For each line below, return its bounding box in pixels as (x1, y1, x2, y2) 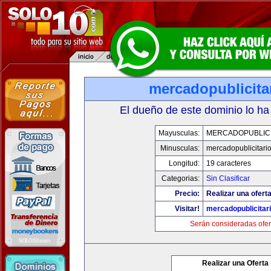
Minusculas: (160, 144, 200, 152)
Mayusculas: (158, 129, 200, 137)
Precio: (175, 189, 200, 198)
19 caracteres (206, 159, 251, 168)
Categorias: (162, 174, 200, 183)
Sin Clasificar (206, 174, 250, 183)
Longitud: (169, 159, 200, 168)
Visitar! (175, 204, 200, 213)
